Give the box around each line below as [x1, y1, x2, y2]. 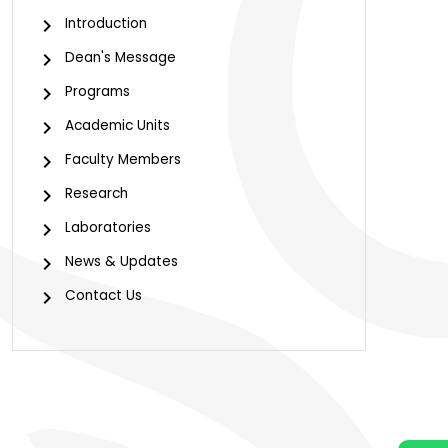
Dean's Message [65, 48, 176, 67]
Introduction [65, 14, 147, 33]
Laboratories [65, 218, 151, 237]
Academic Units [65, 116, 170, 135]
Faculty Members [65, 150, 181, 169]
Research [65, 184, 128, 203]
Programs [65, 82, 130, 101]
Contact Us [65, 286, 142, 305]
